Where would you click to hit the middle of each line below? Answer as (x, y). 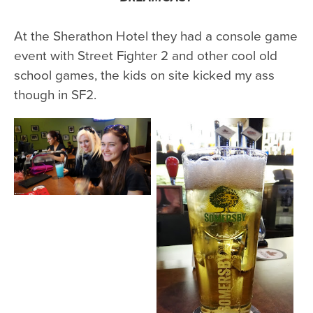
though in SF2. (55, 94)
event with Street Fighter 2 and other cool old (146, 54)
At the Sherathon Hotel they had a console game (156, 35)
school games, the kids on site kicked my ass (144, 74)
